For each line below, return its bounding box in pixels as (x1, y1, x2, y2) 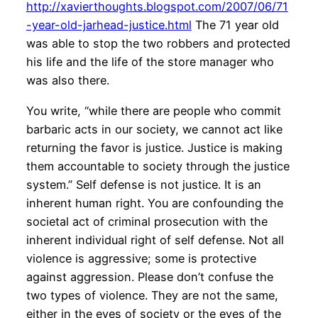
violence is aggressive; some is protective (26, 251, 256, 265)
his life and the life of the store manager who (26, 55, 274, 70)
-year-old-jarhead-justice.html (26, 18, 192, 33)
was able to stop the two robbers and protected (26, 36, 290, 51)
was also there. (26, 73, 109, 88)
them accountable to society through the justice (26, 158, 290, 173)
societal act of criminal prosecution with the (26, 214, 268, 229)
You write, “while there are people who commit (26, 103, 281, 118)
